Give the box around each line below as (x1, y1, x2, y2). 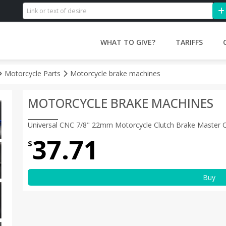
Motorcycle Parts (4, 68, 63, 78)
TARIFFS (175, 37, 203, 47)
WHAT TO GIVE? (100, 37, 155, 47)
